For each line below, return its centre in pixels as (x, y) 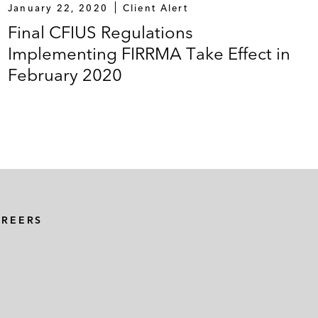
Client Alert (155, 7)
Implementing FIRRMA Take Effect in (149, 53)
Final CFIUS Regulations (100, 32)
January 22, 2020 (58, 7)
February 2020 (65, 75)
